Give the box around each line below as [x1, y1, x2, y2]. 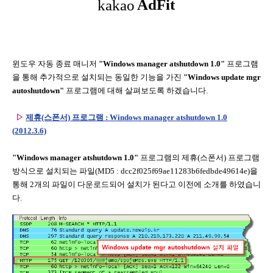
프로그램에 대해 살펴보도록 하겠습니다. [66, 86, 208, 95]
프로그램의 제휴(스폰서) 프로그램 [138, 153, 260, 162]
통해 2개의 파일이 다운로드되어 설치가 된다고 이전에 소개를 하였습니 [12, 180, 261, 189]
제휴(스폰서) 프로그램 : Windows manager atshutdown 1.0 [26, 113, 227, 122]
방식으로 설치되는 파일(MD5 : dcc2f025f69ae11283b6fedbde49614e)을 [12, 166, 258, 175]
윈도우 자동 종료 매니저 [12, 59, 99, 68]
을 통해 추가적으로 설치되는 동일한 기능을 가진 [12, 73, 183, 82]
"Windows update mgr [183, 73, 261, 82]
